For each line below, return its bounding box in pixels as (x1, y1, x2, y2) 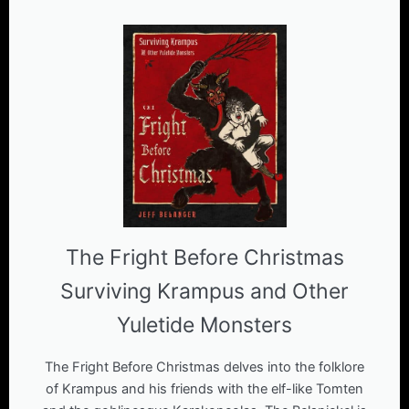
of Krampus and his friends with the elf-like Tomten (46, 380, 363, 397)
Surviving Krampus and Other (60, 278, 349, 304)
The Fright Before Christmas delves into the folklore (45, 358, 364, 375)
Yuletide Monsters (117, 311, 292, 338)
